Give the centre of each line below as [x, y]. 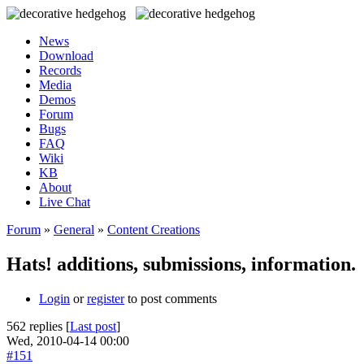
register [106, 298]
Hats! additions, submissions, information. [181, 264]
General [74, 230]
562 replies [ [38, 326]
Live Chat [65, 202]
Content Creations [154, 230]
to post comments [171, 298]
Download [66, 56]
